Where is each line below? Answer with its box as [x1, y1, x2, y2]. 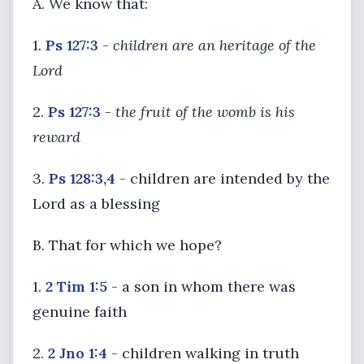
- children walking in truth [107, 344, 299, 362]
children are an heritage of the [113, 36, 316, 54]
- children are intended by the [115, 169, 330, 188]
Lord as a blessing [32, 194, 160, 213]
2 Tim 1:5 [45, 277, 107, 296]
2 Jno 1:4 [48, 344, 107, 362]
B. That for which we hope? [32, 236, 222, 254]
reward [32, 128, 80, 146]
